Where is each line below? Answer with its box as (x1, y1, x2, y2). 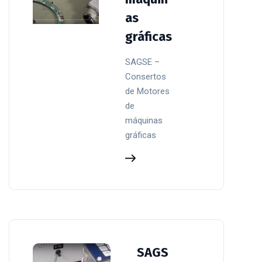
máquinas (125, 115, 163, 126)
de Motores (125, 85, 170, 96)
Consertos (125, 71, 167, 82)
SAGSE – (125, 56, 160, 67)
